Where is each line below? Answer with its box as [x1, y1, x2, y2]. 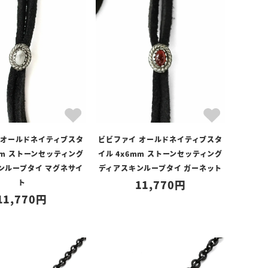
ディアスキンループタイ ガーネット [98, 163, 223, 173]
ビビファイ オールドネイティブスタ [98, 134, 223, 144]
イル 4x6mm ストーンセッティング [98, 148, 223, 159]
